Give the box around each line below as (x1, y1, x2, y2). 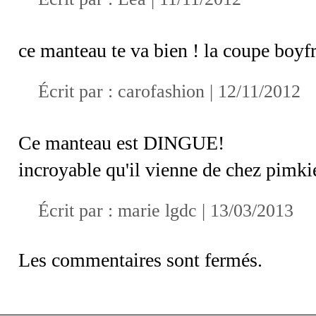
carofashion (118, 80, 205, 102)
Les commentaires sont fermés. (18, 248, 262, 271)
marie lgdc (118, 200, 197, 221)
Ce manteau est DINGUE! (18, 131, 224, 154)
